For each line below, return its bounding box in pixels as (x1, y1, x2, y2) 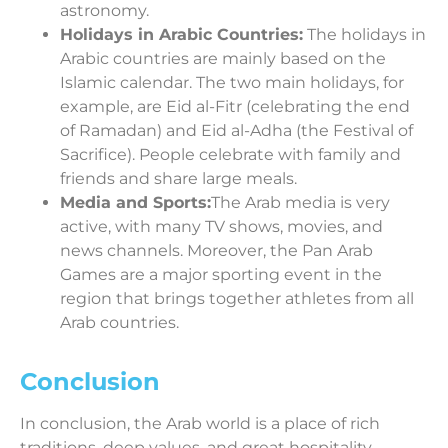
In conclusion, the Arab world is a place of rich (20, 414, 380, 434)
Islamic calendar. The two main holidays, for (60, 73, 404, 93)
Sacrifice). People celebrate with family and (60, 145, 401, 165)
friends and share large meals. (60, 169, 297, 189)
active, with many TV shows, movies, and (60, 217, 383, 237)
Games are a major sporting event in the (60, 265, 382, 285)
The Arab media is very (211, 193, 390, 213)
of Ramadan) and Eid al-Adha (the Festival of (60, 121, 413, 141)
